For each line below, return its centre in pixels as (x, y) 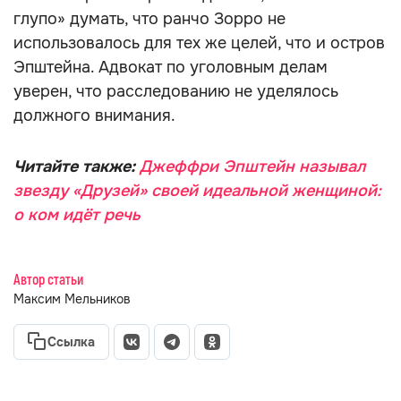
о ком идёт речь (77, 215)
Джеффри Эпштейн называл (252, 166)
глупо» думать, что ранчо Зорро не (149, 19)
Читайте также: (77, 166)
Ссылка (71, 342)
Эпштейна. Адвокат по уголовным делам (171, 67)
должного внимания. (94, 115)
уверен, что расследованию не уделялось (176, 91)
